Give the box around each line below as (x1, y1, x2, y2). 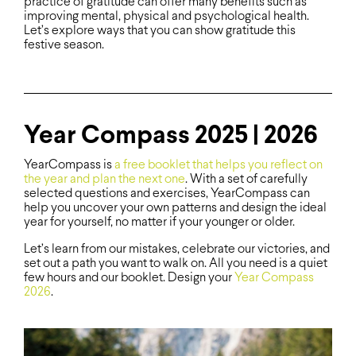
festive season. (24, 39, 104, 52)
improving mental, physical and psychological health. (24, 10, 309, 23)
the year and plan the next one (24, 173, 185, 186)
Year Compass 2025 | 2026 (24, 125, 318, 149)
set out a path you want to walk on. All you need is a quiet (24, 257, 327, 270)
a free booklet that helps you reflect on (114, 159, 323, 172)
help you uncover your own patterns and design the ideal (24, 202, 327, 215)
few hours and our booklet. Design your (24, 272, 234, 284)
